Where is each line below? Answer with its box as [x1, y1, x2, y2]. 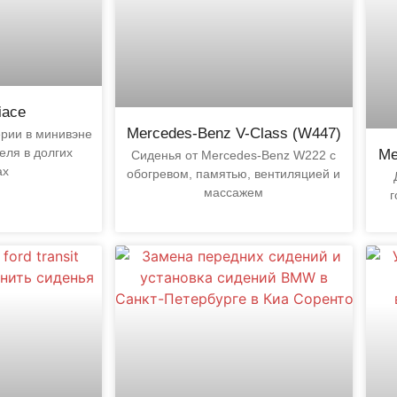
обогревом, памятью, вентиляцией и [127, 166, 341, 181]
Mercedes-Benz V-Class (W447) [126, 124, 341, 142]
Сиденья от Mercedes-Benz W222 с [131, 147, 337, 162]
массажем [204, 184, 264, 199]
